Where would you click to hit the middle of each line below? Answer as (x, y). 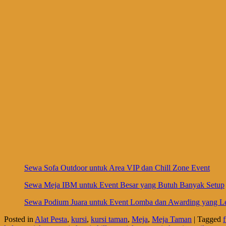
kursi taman (109, 219)
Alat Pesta (51, 219)
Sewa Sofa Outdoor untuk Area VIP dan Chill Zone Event (117, 167)
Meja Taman (172, 219)
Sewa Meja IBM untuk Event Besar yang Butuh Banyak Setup (124, 185)
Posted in (19, 219)
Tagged (209, 219)
